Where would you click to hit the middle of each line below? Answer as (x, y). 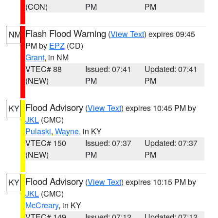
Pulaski (38, 131)
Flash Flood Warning (66, 33)
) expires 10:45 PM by (159, 108)
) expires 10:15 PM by (159, 182)
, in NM (56, 57)
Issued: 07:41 (108, 69)
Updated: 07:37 (171, 143)
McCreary (42, 205)
